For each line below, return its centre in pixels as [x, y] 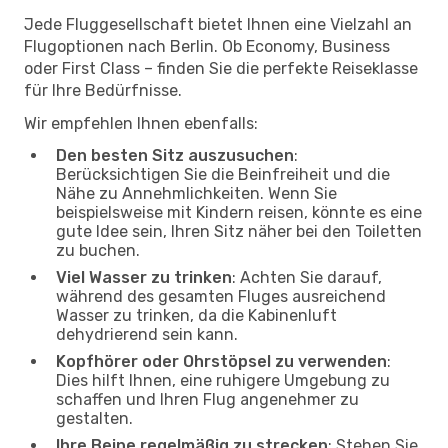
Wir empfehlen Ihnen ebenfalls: [141, 123]
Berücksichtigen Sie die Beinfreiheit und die [223, 174]
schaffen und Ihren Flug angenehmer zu [207, 399]
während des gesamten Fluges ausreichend [221, 296]
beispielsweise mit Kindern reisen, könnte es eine [239, 212]
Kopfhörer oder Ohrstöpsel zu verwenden [221, 361]
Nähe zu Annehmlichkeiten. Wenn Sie [196, 193]
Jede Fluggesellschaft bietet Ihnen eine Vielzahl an [218, 24]
